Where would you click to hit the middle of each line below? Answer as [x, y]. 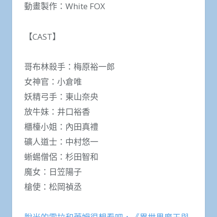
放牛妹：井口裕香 [57, 112]
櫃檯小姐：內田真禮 [61, 127]
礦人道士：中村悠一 [61, 142]
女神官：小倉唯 [53, 82]
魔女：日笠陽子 [53, 172]
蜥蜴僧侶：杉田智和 [61, 157]
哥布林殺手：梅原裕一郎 [70, 67]
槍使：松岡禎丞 [53, 187]
